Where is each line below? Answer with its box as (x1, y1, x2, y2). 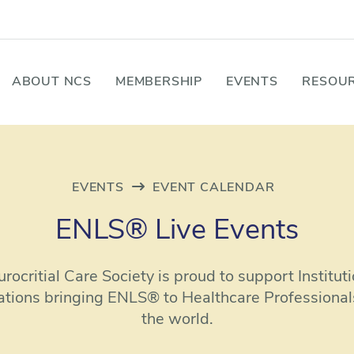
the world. (141, 312, 213, 328)
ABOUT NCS (11, 76, 92, 88)
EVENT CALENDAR (153, 182, 275, 194)
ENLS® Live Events (55, 217, 299, 246)
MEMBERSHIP (115, 76, 202, 88)
